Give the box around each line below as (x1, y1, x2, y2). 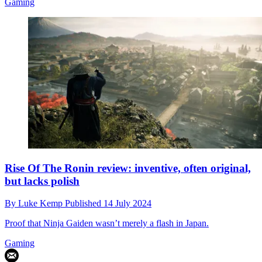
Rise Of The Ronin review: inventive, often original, (5, 161, 251, 174)
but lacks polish (5, 174, 80, 187)
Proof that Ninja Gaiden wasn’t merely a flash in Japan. (5, 218, 209, 229)
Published (65, 198, 104, 209)
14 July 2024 (104, 198, 151, 209)
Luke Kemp (18, 198, 65, 209)
